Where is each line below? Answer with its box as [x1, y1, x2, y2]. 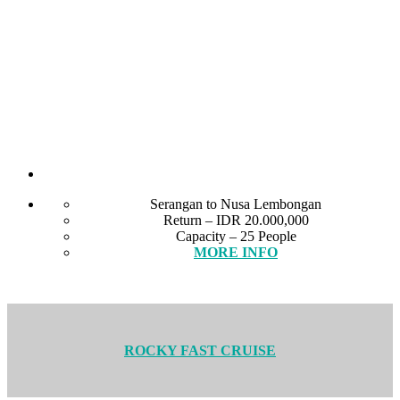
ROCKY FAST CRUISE [124, 342, 276, 358]
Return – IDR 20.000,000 [162, 212, 309, 229]
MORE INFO [194, 245, 278, 261]
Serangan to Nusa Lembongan [150, 196, 321, 212]
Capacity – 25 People [175, 229, 296, 245]
